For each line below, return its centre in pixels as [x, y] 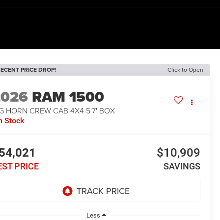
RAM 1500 [68, 97]
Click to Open [185, 69]
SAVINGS [182, 166]
